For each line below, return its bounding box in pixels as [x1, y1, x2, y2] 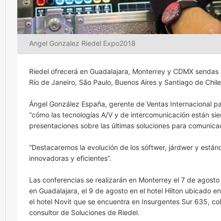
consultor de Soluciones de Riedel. [29, 208, 140, 217]
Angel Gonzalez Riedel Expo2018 [29, 39, 136, 48]
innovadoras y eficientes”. [29, 154, 111, 163]
